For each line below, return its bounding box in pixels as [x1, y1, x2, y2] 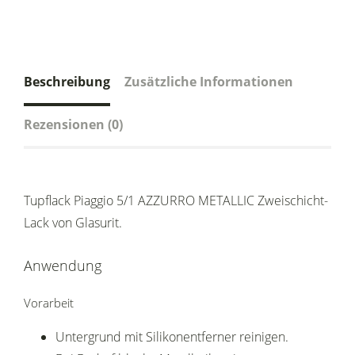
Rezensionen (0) [24, 116, 123, 134]
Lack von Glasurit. [24, 214, 122, 232]
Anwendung [24, 256, 101, 276]
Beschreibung [24, 73, 110, 91]
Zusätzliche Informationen [124, 73, 293, 91]
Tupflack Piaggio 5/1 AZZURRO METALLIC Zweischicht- [24, 192, 328, 210]
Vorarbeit [24, 295, 74, 311]
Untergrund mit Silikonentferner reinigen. [55, 328, 288, 346]
